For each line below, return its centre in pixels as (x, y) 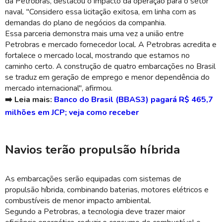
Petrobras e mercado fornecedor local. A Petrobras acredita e (111, 45)
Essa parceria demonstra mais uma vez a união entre (94, 34)
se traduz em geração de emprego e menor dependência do (107, 77)
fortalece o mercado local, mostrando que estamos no (97, 55)
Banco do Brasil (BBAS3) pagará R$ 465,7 (134, 100)
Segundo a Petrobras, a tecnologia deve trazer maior (95, 212)
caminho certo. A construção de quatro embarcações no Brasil (110, 66)
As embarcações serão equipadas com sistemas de (93, 179)
